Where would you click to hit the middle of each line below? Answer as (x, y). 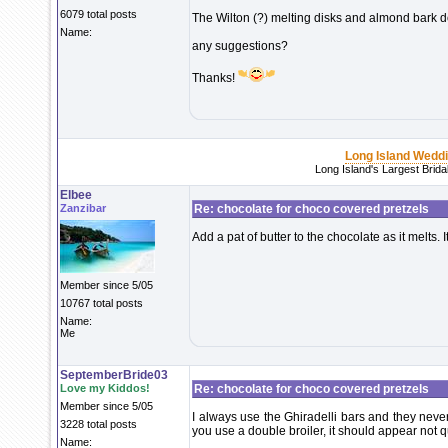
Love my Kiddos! (105, 388)
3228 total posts (98, 424)
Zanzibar (83, 208)
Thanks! (215, 78)
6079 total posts (98, 14)
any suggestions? (240, 46)
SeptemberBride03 (114, 375)
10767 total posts (101, 303)
